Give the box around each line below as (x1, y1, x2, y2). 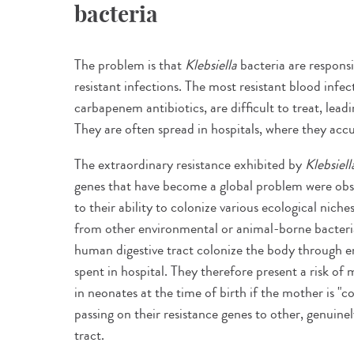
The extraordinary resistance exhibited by (74, 154, 305, 175)
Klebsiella (185, 55, 240, 75)
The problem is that (74, 55, 185, 75)
